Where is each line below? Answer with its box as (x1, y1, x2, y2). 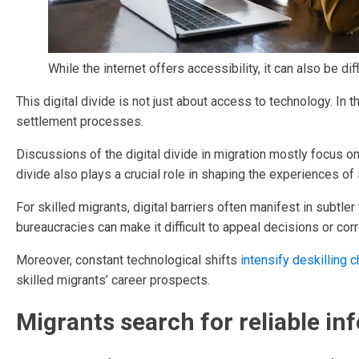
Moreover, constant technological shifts (16, 252, 240, 268)
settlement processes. (16, 114, 143, 129)
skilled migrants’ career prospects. (16, 272, 210, 288)
